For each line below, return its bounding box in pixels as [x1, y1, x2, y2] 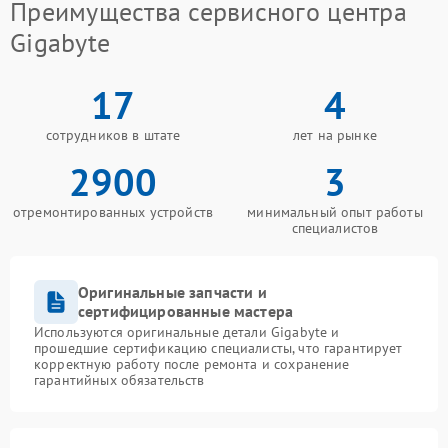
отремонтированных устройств [12, 202, 214, 221]
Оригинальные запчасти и [78, 281, 267, 302]
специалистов [291, 218, 379, 237]
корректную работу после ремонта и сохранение [34, 354, 350, 373]
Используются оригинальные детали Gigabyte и [34, 322, 340, 341]
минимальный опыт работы [247, 202, 423, 221]
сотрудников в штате [45, 125, 181, 144]
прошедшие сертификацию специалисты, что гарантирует [34, 338, 403, 357]
